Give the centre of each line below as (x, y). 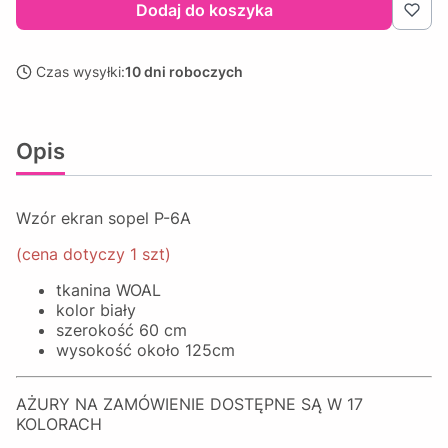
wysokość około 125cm (145, 350)
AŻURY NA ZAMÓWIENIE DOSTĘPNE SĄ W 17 (189, 404)
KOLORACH (59, 424)
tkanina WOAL (108, 290)
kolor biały (101, 310)
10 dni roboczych (184, 71)
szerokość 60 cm (124, 330)
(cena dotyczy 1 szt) (93, 254)
